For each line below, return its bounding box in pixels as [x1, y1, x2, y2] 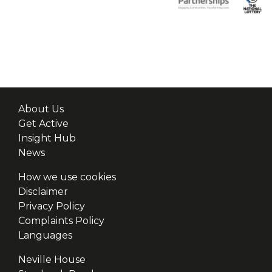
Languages [18, 229, 72, 241]
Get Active [18, 117, 69, 129]
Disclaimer [18, 185, 68, 197]
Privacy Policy [18, 200, 85, 212]
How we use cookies [18, 171, 116, 183]
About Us [18, 103, 64, 115]
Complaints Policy [18, 214, 104, 226]
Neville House [18, 253, 86, 265]
